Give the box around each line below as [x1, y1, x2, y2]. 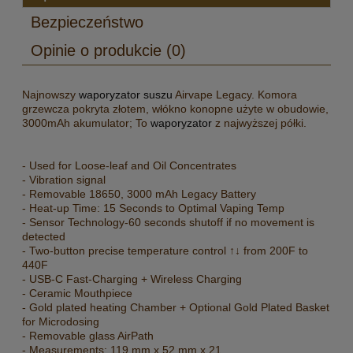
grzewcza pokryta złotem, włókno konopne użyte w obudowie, [22, 102, 329, 116]
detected [22, 230, 65, 243]
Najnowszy [22, 88, 76, 102]
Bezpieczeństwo [31, 13, 143, 32]
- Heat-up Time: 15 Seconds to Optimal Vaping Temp [22, 202, 284, 215]
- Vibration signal [22, 173, 106, 187]
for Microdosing [22, 315, 99, 329]
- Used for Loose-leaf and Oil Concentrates [22, 159, 236, 173]
